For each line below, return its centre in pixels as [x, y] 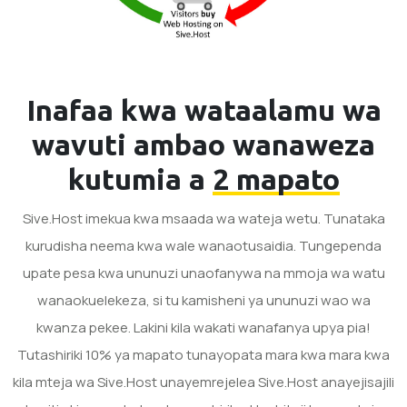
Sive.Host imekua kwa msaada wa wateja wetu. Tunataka [203, 218]
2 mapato [276, 179]
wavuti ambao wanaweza [203, 144]
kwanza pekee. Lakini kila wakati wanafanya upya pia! [203, 327]
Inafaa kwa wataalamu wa [203, 109]
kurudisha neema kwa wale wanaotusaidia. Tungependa [203, 245]
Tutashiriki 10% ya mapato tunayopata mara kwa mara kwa [203, 354]
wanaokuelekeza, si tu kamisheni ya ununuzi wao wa [203, 300]
